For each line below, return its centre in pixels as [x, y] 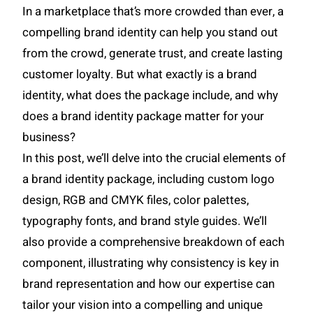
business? [51, 137]
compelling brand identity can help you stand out [151, 32]
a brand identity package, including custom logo [149, 179]
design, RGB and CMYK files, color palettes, [136, 200]
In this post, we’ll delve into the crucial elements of [154, 158]
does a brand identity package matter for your [144, 116]
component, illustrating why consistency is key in [151, 263]
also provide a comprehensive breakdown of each [154, 242]
